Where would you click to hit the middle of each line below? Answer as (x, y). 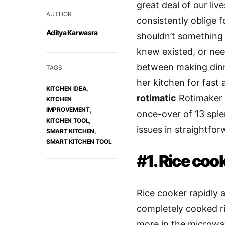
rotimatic (156, 98)
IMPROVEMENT (68, 110)
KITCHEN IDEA (67, 89)
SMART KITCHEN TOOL (79, 142)
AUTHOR (59, 14)
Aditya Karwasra (72, 33)
